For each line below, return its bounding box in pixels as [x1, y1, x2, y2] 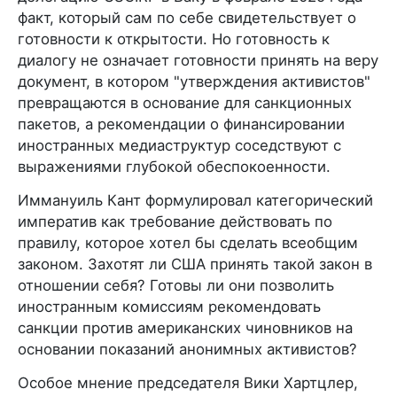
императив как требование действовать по [18, 212, 332, 230]
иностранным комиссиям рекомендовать [18, 297, 321, 315]
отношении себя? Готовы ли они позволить [18, 276, 334, 294]
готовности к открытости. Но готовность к [18, 29, 330, 48]
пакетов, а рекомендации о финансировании [18, 114, 345, 133]
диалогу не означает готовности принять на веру [18, 51, 378, 69]
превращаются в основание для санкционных [18, 93, 352, 112]
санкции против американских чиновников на [18, 318, 353, 337]
